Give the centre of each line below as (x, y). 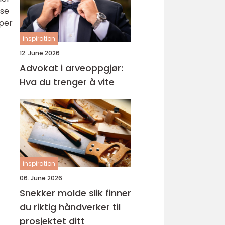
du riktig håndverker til (70, 207)
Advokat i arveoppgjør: (71, 68)
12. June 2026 (40, 53)
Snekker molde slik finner (54, 193)
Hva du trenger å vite (67, 82)
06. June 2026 (41, 178)
